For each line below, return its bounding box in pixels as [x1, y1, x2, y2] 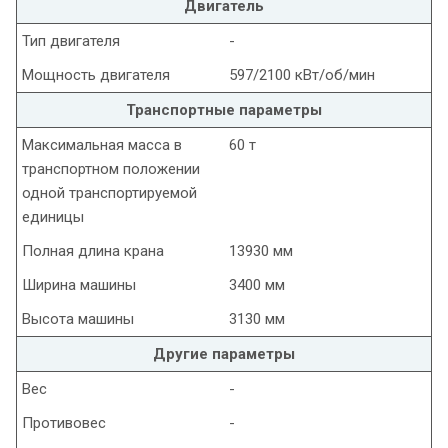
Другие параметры [153, 345, 295, 364]
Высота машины [22, 310, 134, 329]
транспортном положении [22, 160, 200, 179]
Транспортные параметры [126, 101, 322, 120]
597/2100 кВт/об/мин [229, 66, 375, 85]
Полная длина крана [22, 242, 164, 261]
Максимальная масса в [22, 136, 182, 155]
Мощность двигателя [22, 66, 170, 85]
